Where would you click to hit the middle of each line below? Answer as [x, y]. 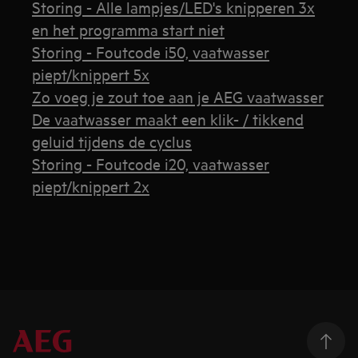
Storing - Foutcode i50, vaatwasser [151, 51]
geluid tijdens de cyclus [112, 141]
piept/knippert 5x [91, 74]
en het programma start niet [129, 29]
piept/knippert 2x [91, 185]
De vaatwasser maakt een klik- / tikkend [168, 118]
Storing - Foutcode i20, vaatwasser [151, 163]
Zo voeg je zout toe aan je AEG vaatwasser [178, 96]
